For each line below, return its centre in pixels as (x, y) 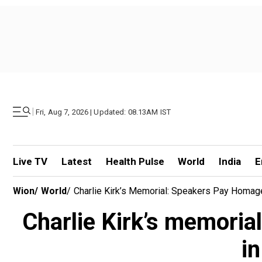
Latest (76, 161)
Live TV (30, 161)
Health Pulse (135, 161)
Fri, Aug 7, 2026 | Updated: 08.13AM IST (104, 112)
